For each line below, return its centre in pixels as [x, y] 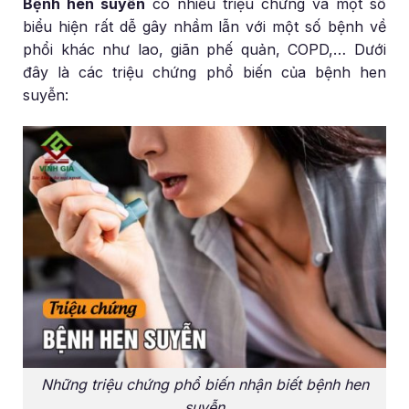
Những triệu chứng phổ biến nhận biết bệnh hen [204, 384]
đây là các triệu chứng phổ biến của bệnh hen [204, 73]
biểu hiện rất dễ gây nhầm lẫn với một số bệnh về [204, 27]
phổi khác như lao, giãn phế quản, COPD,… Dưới [204, 50]
